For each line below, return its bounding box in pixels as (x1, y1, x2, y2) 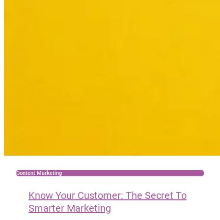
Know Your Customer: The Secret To (28, 189, 187, 202)
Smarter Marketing (28, 201, 111, 215)
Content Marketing (16, 170, 62, 177)
